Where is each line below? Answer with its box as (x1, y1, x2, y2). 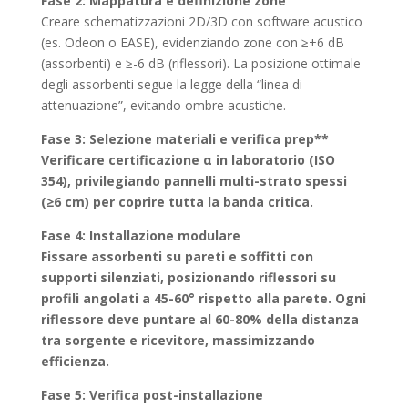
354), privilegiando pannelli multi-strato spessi (40, 172, 347, 189)
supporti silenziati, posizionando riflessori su (40, 269, 336, 286)
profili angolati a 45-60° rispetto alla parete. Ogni (40, 290, 366, 307)
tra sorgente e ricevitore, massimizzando (40, 331, 315, 349)
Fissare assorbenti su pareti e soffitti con (40, 248, 313, 265)
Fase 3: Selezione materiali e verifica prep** (40, 130, 329, 148)
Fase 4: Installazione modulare (40, 227, 240, 244)
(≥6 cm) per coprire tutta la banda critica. (40, 193, 313, 210)
